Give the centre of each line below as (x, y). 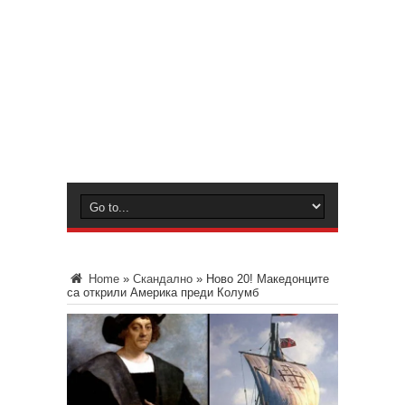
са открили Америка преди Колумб (163, 292)
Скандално (163, 279)
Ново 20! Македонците (268, 279)
